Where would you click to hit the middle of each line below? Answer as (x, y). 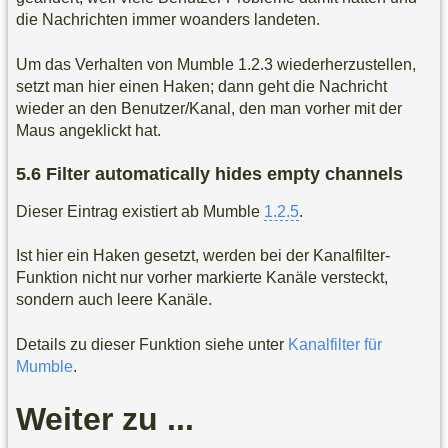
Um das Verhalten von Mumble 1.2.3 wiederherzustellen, (216, 64)
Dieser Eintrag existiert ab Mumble (140, 211)
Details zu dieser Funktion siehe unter (152, 344)
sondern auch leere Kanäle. (114, 300)
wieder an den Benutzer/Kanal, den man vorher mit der (209, 108)
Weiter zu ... (105, 419)
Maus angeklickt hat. (88, 130)
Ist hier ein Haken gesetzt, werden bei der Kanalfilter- (203, 256)
